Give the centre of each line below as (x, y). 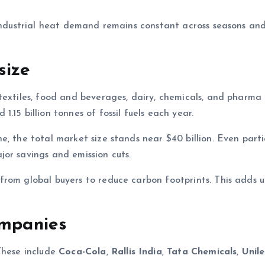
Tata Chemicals (202, 252)
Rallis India (136, 252)
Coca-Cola (83, 252)
